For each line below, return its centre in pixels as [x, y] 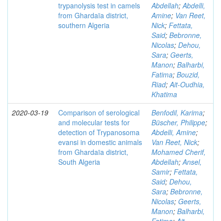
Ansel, [192, 162]
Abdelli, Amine [174, 132]
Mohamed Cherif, [179, 152]
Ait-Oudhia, [187, 84]
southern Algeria [84, 25]
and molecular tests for [94, 122]
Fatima [162, 74]
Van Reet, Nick [174, 142]
